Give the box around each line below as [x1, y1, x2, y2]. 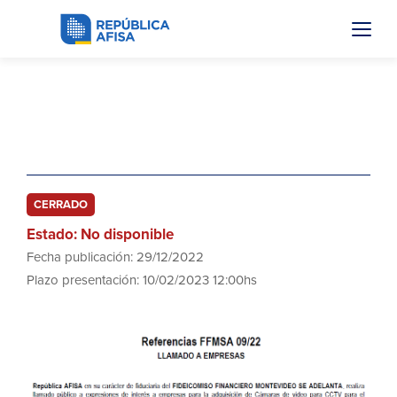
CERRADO [34, 198, 88, 212]
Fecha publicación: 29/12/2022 [27, 249, 204, 265]
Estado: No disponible [27, 225, 174, 244]
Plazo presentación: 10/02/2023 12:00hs [27, 272, 257, 288]
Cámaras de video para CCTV [27, 129, 289, 152]
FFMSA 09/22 [27, 106, 150, 129]
